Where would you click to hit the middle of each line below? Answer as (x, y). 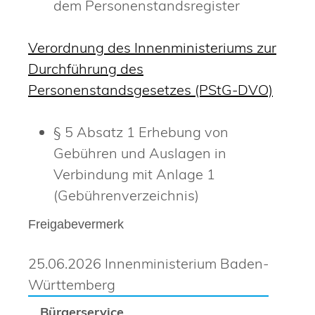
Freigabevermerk (76, 225)
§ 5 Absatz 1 (96, 131)
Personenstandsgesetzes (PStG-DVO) (150, 89)
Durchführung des (86, 68)
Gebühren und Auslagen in (140, 153)
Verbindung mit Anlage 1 (134, 174)
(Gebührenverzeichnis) (126, 195)
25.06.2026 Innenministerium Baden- (148, 264)
